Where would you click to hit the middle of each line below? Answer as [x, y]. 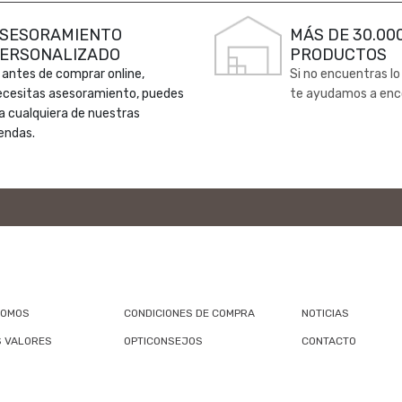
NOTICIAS [325, 313]
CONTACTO [328, 341]
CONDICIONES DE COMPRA [189, 313]
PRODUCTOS [338, 54]
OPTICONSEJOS [163, 341]
